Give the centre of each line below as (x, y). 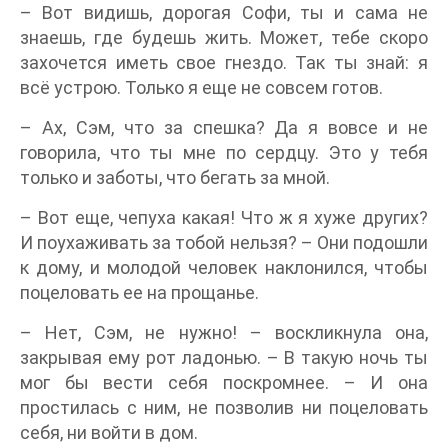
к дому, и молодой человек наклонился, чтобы (224, 267)
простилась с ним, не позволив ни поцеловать (224, 407)
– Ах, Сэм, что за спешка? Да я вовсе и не (224, 127)
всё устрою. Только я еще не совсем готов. (201, 87)
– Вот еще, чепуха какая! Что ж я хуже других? (224, 217)
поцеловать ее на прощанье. (139, 292)
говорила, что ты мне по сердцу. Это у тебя (224, 152)
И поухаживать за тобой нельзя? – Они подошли (224, 242)
